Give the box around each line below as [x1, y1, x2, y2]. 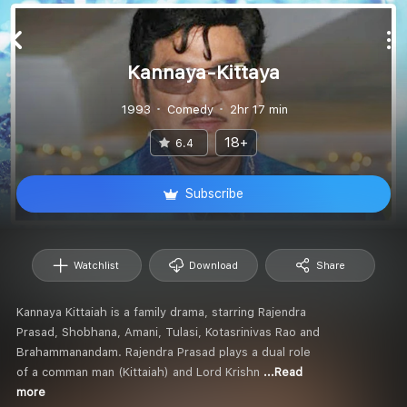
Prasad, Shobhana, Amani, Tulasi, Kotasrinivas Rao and [16, 324, 320, 339]
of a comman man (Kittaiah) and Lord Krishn [16, 364, 263, 379]
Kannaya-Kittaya [127, 60, 280, 84]
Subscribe [185, 186, 243, 201]
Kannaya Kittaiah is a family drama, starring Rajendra [16, 304, 306, 319]
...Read [263, 365, 303, 379]
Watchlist [74, 259, 120, 272]
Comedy [166, 102, 213, 116]
